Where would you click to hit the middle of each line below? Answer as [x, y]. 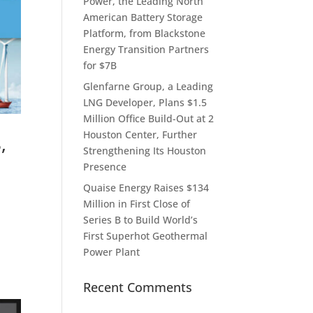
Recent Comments [138, 287]
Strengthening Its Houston [145, 150]
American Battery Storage [143, 17]
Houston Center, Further [140, 134]
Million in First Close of [137, 203]
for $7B [100, 65]
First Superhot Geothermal [146, 235]
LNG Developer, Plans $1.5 [145, 102]
